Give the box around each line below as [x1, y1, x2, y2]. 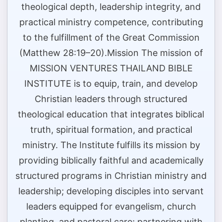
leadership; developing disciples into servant [18, 186, 204, 197]
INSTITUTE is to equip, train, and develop [24, 78, 198, 89]
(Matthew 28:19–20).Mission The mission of [19, 48, 203, 58]
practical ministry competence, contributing [19, 17, 203, 28]
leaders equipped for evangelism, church [26, 201, 196, 212]
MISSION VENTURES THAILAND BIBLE [29, 63, 193, 74]
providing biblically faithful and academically [18, 155, 204, 166]
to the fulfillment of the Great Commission [22, 32, 200, 43]
